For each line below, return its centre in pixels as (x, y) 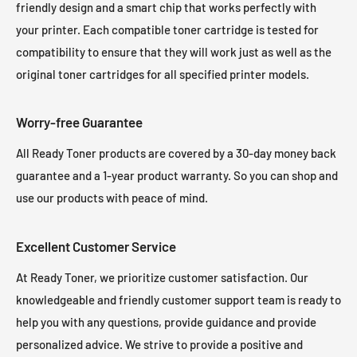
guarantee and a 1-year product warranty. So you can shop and (177, 176)
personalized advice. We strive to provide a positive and (159, 344)
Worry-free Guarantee (79, 122)
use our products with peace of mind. (112, 198)
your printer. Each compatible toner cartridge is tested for (167, 29)
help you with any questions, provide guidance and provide (166, 322)
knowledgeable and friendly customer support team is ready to (178, 299)
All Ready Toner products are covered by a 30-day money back (176, 153)
